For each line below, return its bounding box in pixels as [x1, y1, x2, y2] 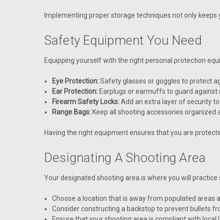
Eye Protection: [52, 77, 99, 85]
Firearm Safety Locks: [52, 97, 119, 106]
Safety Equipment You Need [44, 32, 202, 48]
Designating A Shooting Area [44, 150, 206, 165]
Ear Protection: [52, 87, 98, 95]
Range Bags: [52, 108, 91, 116]
